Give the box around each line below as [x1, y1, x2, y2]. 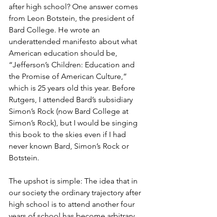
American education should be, [9, 48, 119, 58]
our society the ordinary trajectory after [9, 188, 143, 198]
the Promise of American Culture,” [9, 72, 129, 81]
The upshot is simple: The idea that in [9, 176, 139, 186]
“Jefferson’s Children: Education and [9, 60, 137, 70]
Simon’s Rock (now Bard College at [9, 107, 130, 116]
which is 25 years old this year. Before [9, 83, 137, 93]
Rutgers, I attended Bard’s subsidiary [9, 95, 135, 105]
